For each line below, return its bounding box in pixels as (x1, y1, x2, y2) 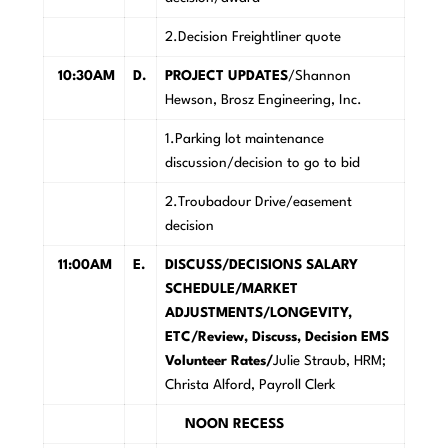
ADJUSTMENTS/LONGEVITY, (164, 306, 352, 321)
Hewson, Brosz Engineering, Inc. (164, 93, 362, 108)
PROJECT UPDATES (164, 69, 288, 84)
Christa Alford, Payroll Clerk (164, 378, 343, 393)
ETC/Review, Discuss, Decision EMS (164, 330, 389, 345)
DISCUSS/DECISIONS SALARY (164, 258, 358, 273)
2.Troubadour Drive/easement (164, 195, 352, 210)
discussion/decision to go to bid (164, 156, 360, 171)
